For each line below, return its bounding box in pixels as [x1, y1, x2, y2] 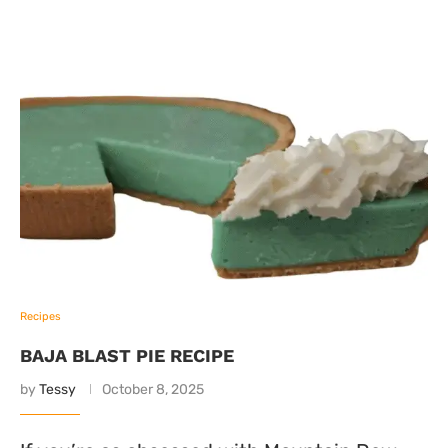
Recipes [20, 310, 61, 323]
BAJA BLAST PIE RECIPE [20, 345, 234, 366]
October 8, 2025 [102, 381, 204, 398]
